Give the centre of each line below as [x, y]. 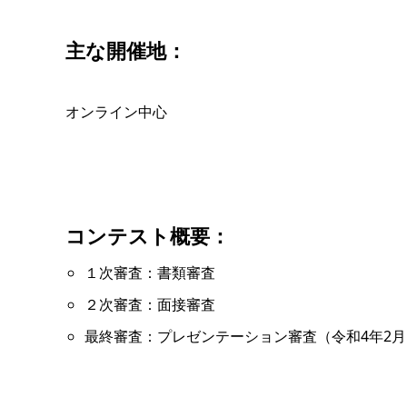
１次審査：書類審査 [149, 272]
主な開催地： [126, 50]
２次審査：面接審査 [149, 304]
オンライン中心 [116, 111]
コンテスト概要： [148, 235]
